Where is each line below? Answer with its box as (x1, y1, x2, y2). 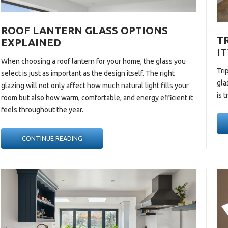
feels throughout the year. (1, 105, 85, 114)
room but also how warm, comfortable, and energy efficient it (1, 93, 193, 102)
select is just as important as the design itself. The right (1, 69, 175, 77)
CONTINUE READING (21, 134, 82, 142)
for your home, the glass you (95, 56, 186, 65)
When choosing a (1, 56, 58, 65)
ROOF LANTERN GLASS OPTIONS (1, 24, 168, 36)
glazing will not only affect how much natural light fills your (1, 81, 189, 90)
